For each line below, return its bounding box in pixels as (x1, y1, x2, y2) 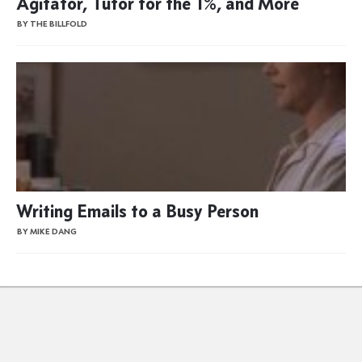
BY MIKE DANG (17, 226, 77, 237)
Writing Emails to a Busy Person (16, 199, 259, 222)
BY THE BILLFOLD (17, 19, 87, 29)
